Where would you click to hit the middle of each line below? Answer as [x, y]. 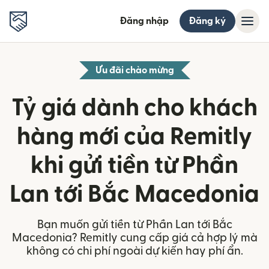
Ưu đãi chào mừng [134, 70]
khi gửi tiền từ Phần [134, 166]
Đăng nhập [144, 21]
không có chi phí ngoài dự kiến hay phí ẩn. [134, 251]
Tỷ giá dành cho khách [134, 108]
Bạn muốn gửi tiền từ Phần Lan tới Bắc [134, 225]
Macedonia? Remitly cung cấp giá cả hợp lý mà [134, 238]
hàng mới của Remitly [134, 137]
